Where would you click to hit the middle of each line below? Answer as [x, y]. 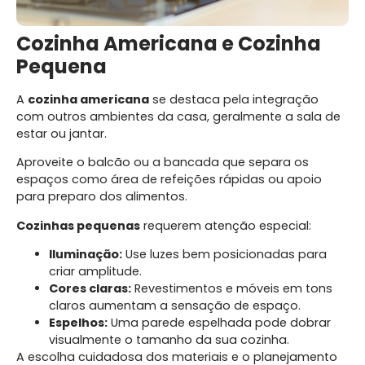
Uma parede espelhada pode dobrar [219, 323]
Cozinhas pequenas [78, 225]
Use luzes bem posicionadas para [224, 255]
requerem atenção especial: [226, 225]
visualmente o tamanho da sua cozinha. [169, 340]
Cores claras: [90, 289]
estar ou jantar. [62, 133]
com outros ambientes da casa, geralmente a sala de [178, 116]
